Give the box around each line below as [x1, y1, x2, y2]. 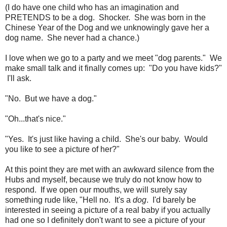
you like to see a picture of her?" [5, 144, 120, 154]
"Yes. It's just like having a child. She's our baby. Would [5, 134, 208, 143]
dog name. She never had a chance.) [5, 33, 139, 42]
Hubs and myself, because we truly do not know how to [5, 175, 202, 184]
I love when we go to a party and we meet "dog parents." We [5, 53, 222, 62]
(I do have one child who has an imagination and [5, 3, 179, 12]
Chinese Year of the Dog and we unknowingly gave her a [5, 23, 209, 32]
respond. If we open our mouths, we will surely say [5, 185, 187, 194]
